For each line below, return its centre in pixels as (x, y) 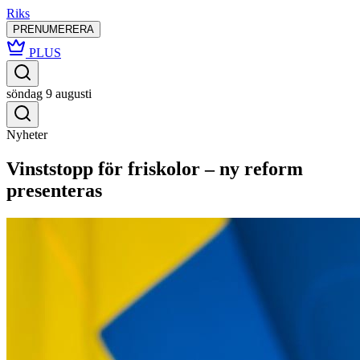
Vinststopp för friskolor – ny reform (155, 168)
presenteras (54, 190)
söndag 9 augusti (49, 94)
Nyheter (27, 135)
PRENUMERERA (53, 29)
